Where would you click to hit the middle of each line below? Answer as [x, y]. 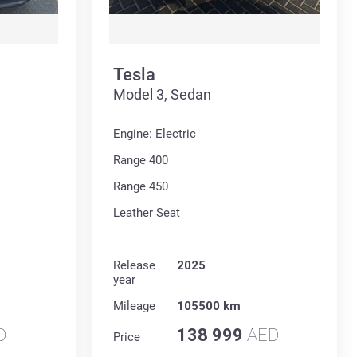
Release [134, 266]
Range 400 [140, 161]
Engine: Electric [154, 134]
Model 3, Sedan [162, 95]
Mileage [134, 306]
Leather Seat [146, 213]
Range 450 [140, 187]
